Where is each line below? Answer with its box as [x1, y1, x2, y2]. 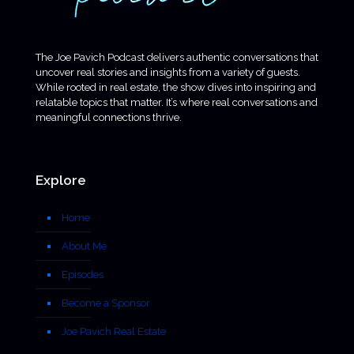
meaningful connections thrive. [36, 111, 182, 123]
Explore [36, 171, 86, 188]
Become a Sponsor [62, 296, 150, 309]
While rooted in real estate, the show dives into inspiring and [36, 81, 316, 93]
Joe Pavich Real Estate [62, 325, 166, 337]
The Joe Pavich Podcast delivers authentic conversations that [36, 51, 318, 63]
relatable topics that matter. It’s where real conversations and [36, 96, 318, 108]
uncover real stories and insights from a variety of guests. [36, 66, 300, 78]
